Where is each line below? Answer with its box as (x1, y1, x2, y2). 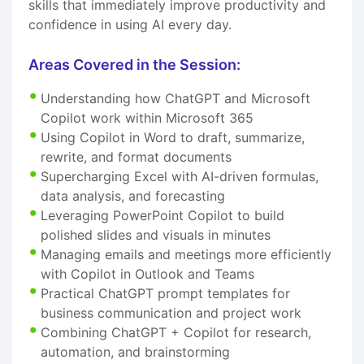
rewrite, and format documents (41, 148, 232, 165)
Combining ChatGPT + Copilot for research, (41, 323, 311, 340)
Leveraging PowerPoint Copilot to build (41, 206, 284, 223)
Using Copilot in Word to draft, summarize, (41, 128, 305, 145)
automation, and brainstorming (41, 343, 230, 360)
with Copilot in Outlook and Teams (41, 265, 254, 282)
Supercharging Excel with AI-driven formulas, (41, 167, 318, 184)
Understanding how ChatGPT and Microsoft (41, 89, 310, 106)
